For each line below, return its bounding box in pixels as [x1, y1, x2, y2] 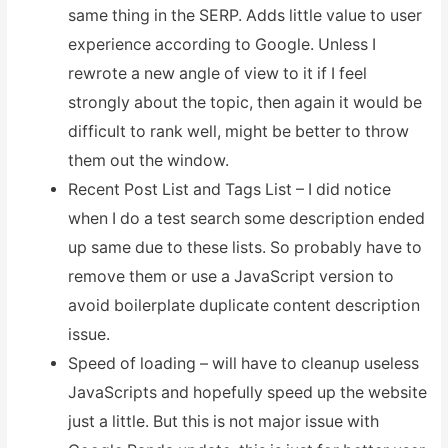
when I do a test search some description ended [67, 208, 425, 228]
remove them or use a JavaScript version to [67, 266, 394, 286]
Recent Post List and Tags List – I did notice [67, 179, 391, 199]
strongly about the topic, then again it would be [67, 92, 422, 112]
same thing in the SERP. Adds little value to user [67, 5, 422, 25]
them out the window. [67, 150, 229, 170]
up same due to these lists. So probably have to [67, 237, 422, 257]
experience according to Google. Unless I [67, 34, 376, 54]
